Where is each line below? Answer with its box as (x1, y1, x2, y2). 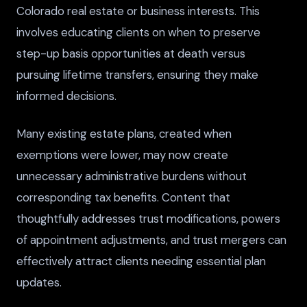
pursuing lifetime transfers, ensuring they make (16, 67, 258, 83)
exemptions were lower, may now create (16, 147, 228, 162)
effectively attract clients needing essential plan (16, 253, 266, 269)
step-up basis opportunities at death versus (16, 46, 245, 62)
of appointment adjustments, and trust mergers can (16, 232, 286, 247)
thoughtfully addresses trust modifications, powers (16, 210, 280, 226)
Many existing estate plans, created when (16, 125, 232, 141)
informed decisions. (16, 88, 116, 104)
